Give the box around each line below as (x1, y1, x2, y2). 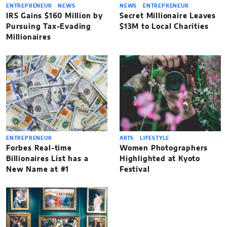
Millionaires (6, 34, 51, 42)
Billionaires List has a (6, 156, 89, 163)
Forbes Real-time (6, 145, 72, 153)
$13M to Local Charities (120, 23, 211, 31)
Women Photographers (120, 145, 208, 153)
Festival (120, 166, 150, 174)
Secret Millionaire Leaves (120, 13, 216, 20)
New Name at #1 (6, 166, 72, 174)
